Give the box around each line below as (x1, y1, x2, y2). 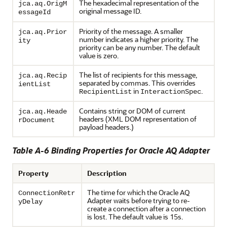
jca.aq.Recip (18, 71, 67, 80)
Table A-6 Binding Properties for (12, 145, 139, 156)
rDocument (18, 116, 55, 124)
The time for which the (87, 187, 159, 197)
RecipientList (79, 88, 132, 96)
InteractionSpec (140, 88, 201, 96)
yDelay (18, 198, 43, 206)
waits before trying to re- (112, 196, 190, 205)
